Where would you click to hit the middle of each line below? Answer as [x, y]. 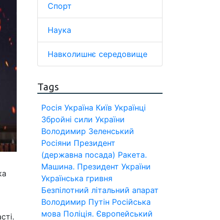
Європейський [124, 214]
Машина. [58, 166]
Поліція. [79, 214]
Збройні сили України [83, 119]
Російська [131, 202]
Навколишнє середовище [97, 54]
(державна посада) [78, 155]
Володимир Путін [75, 202]
